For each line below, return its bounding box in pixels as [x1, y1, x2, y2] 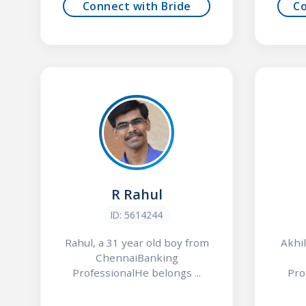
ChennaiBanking [95, 251, 178, 265]
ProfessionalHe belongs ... [72, 266, 201, 280]
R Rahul [111, 185, 163, 204]
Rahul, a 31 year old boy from [64, 236, 209, 250]
